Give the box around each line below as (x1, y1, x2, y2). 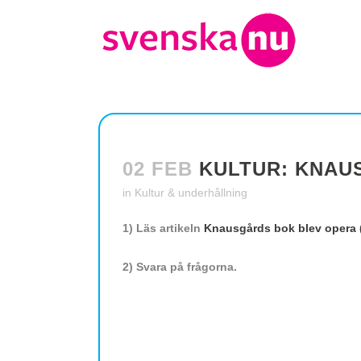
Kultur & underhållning (135, 186, 247, 199)
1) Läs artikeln (122, 222, 204, 234)
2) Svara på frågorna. (122, 260, 237, 273)
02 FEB (122, 158, 193, 180)
